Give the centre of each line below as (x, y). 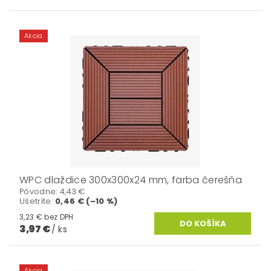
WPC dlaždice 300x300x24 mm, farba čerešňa (131, 180)
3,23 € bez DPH (59, 217)
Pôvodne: (40, 192)
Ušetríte (35, 201)
